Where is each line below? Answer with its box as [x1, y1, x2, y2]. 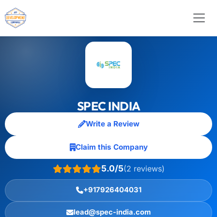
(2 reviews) [123, 163, 165, 173]
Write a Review [85, 119, 139, 128]
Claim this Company [75, 142, 148, 152]
